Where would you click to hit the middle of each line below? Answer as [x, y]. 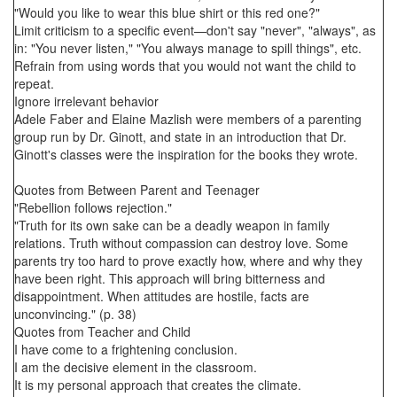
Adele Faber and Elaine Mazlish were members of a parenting [188, 119]
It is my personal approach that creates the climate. [158, 385]
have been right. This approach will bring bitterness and [170, 278]
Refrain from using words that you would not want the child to [185, 66]
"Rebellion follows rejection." [93, 207]
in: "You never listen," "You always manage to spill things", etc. [188, 48]
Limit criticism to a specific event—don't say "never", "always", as [195, 30]
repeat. [34, 83]
